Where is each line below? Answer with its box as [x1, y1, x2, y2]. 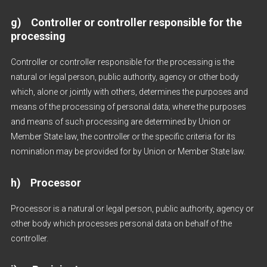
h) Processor [10, 176, 81, 189]
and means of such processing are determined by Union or [10, 117, 231, 126]
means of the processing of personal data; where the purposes [10, 102, 246, 111]
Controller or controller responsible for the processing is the [10, 57, 234, 67]
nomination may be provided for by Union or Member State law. [10, 147, 246, 156]
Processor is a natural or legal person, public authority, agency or [10, 204, 254, 213]
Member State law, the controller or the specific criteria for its [10, 132, 235, 141]
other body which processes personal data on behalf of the [10, 219, 232, 228]
